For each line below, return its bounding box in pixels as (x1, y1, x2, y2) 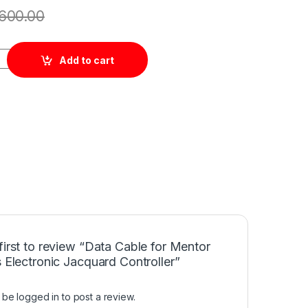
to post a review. (59, 291, 135, 303)
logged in (16, 291, 60, 303)
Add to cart (59, 54, 115, 66)
